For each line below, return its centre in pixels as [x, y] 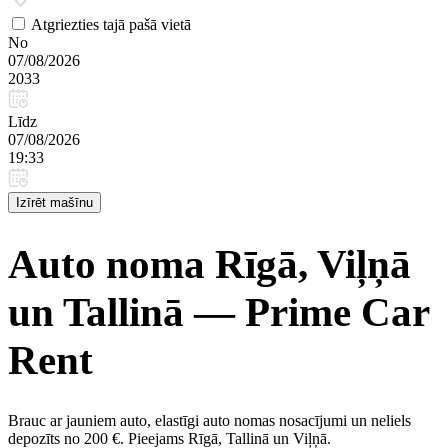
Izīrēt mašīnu [54, 202]
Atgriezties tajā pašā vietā [111, 24]
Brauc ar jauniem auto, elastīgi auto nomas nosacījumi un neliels [209, 420]
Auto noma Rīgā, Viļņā [209, 264]
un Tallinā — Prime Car [218, 312]
